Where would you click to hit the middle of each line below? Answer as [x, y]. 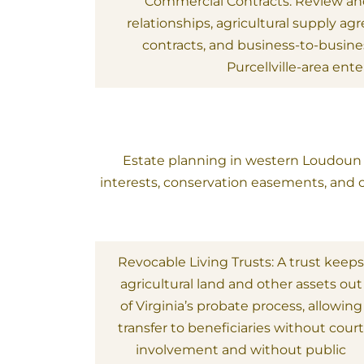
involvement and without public [241, 350]
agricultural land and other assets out [241, 284]
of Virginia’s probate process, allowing [241, 306]
